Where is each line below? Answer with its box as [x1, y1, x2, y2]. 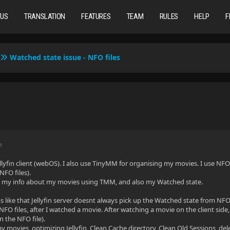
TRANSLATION [24, 12, 65, 21]
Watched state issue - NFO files [10, 52, 121, 62]
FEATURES [81, 12, 111, 21]
